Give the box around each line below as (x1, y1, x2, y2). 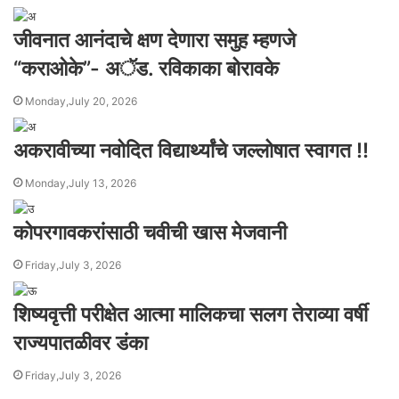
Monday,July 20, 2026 (25, 94, 137, 108)
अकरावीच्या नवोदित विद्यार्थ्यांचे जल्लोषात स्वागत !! (13, 137, 369, 163)
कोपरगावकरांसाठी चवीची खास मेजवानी (13, 219, 287, 245)
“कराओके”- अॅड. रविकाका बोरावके (13, 55, 279, 81)
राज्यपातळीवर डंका (13, 330, 148, 355)
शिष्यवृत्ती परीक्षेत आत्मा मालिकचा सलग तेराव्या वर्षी (13, 301, 368, 327)
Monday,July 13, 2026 (25, 175, 136, 190)
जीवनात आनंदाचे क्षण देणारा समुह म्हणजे (13, 27, 296, 53)
